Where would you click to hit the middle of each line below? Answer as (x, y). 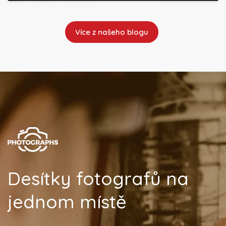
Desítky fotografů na (98, 179)
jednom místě (67, 202)
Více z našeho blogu (111, 32)
